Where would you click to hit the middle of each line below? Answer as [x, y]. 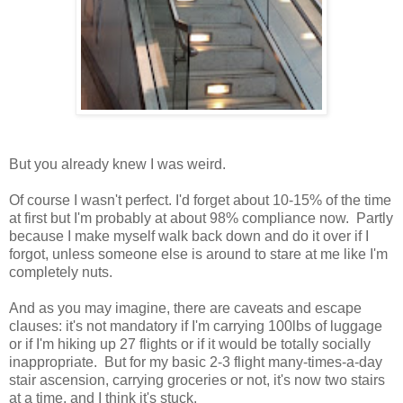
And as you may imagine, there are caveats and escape [185, 308]
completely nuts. [61, 272]
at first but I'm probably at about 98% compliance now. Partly [201, 218]
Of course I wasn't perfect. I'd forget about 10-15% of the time [200, 200]
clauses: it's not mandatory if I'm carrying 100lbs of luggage [196, 326]
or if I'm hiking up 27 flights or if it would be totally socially [190, 344]
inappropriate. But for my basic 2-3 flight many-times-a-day [196, 362]
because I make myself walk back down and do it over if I [189, 236]
